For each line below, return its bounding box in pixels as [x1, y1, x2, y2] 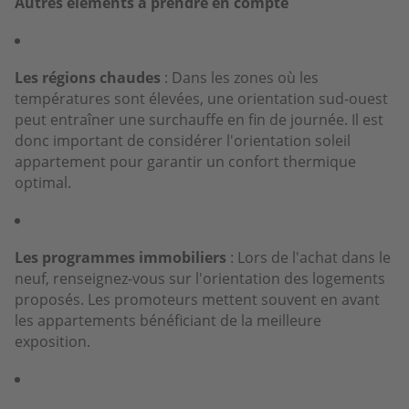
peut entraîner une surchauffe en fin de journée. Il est [15, 109, 383, 130]
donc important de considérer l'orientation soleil [15, 130, 351, 151]
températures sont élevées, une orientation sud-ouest [15, 88, 388, 109]
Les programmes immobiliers [15, 246, 226, 267]
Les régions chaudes [15, 67, 161, 88]
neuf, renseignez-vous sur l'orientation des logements [15, 267, 385, 288]
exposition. [15, 330, 90, 351]
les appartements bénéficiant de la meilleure [15, 309, 321, 330]
